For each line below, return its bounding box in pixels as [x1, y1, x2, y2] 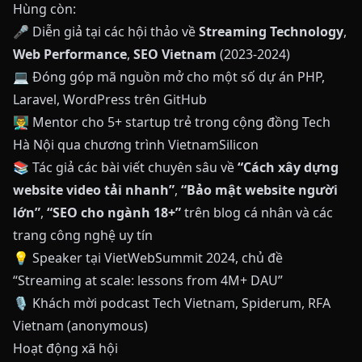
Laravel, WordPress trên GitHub [13, 90, 207, 108]
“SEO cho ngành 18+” [47, 204, 181, 221]
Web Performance [13, 45, 127, 63]
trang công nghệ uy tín [13, 226, 153, 244]
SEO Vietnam [133, 45, 217, 63]
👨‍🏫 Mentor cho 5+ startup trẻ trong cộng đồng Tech [13, 113, 330, 131]
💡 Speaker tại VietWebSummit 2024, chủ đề [13, 249, 283, 267]
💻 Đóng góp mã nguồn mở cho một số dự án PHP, [13, 68, 325, 86]
